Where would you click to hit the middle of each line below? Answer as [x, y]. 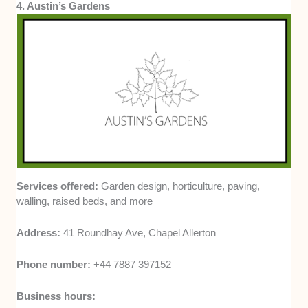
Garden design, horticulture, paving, [181, 186]
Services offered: [59, 186]
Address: [40, 232]
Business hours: [56, 296]
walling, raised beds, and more [85, 201]
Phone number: [55, 264]
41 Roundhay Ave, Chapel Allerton [140, 232]
